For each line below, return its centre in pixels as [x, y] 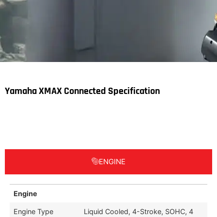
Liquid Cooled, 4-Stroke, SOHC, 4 [139, 212]
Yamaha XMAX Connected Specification [82, 91]
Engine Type [33, 212]
